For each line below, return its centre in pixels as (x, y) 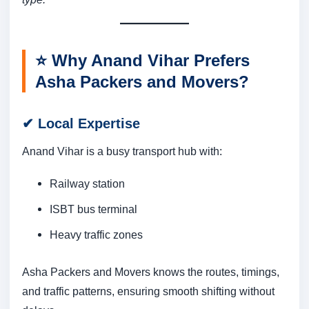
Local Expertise (89, 124)
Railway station (87, 184)
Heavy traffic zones (96, 235)
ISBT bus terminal (93, 209)
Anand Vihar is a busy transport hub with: (122, 151)
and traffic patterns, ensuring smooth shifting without (148, 291)
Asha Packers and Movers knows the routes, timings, (151, 272)
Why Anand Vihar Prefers (151, 61)
